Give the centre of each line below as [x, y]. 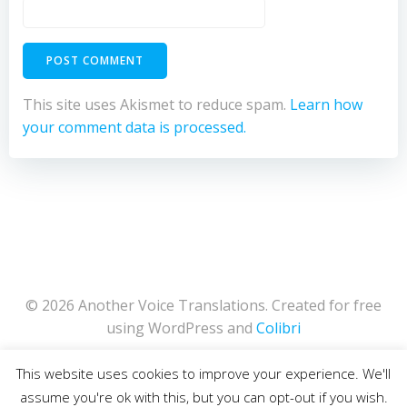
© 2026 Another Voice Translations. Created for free [203, 305]
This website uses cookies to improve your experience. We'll [203, 374]
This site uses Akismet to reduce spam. [156, 104]
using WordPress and [181, 328]
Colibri [278, 328]
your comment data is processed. [134, 127]
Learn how [326, 104]
